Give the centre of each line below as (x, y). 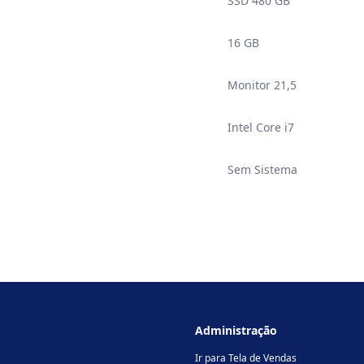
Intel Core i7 (261, 127)
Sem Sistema (262, 169)
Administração (236, 330)
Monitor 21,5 (262, 85)
